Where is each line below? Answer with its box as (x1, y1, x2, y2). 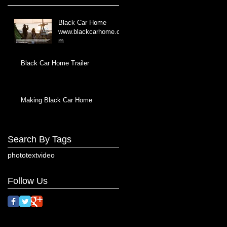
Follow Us (8, 175, 48, 186)
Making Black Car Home (21, 96, 92, 104)
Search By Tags (8, 134, 71, 144)
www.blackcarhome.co (58, 27, 124, 35)
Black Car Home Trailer (21, 59, 89, 67)
